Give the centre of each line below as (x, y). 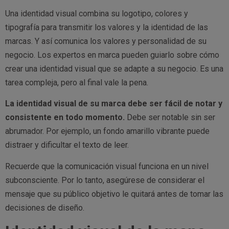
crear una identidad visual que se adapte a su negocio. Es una (114, 69)
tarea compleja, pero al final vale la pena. (77, 83)
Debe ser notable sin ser (170, 118)
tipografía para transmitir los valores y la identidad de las (107, 28)
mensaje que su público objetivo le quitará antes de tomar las (114, 194)
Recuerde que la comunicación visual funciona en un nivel (107, 166)
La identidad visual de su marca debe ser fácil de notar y (114, 104)
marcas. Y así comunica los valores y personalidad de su (106, 41)
